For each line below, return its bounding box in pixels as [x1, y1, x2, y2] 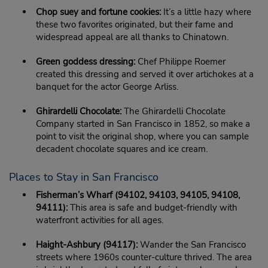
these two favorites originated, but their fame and [36, 19, 233, 31]
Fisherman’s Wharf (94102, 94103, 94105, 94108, [36, 189, 240, 201]
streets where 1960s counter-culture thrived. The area [36, 251, 252, 263]
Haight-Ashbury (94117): [36, 239, 138, 251]
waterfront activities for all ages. [36, 214, 163, 226]
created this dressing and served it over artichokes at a [36, 68, 254, 80]
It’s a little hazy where [161, 6, 251, 18]
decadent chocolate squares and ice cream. [36, 143, 208, 155]
